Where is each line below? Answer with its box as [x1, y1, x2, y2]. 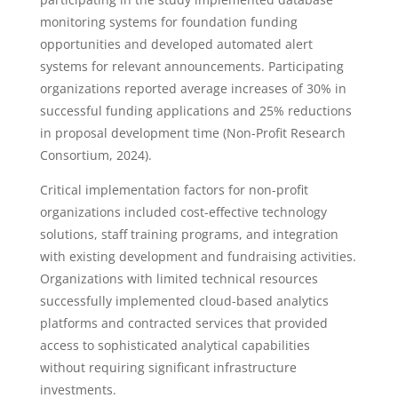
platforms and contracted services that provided [39, 314, 328, 331]
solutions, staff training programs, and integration [39, 226, 338, 243]
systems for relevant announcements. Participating [39, 58, 344, 75]
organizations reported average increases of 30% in [39, 80, 346, 97]
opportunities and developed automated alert [39, 36, 313, 52]
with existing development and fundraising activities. [39, 248, 356, 265]
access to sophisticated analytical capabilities [39, 337, 310, 354]
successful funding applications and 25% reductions [39, 102, 352, 119]
